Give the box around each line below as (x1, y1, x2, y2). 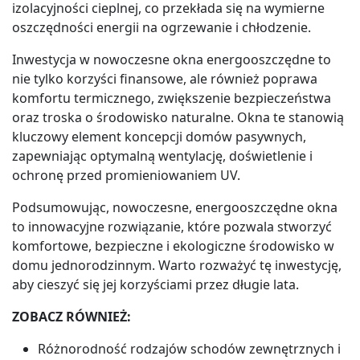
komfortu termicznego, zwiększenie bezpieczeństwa (12, 88, 331, 107)
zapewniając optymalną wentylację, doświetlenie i (12, 146, 313, 165)
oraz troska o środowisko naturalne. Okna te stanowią (12, 108, 344, 126)
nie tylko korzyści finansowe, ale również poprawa (12, 69, 317, 88)
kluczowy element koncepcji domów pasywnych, (12, 127, 306, 145)
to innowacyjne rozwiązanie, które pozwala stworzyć (12, 217, 332, 235)
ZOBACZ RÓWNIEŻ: (12, 307, 131, 325)
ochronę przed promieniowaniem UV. (12, 166, 240, 184)
